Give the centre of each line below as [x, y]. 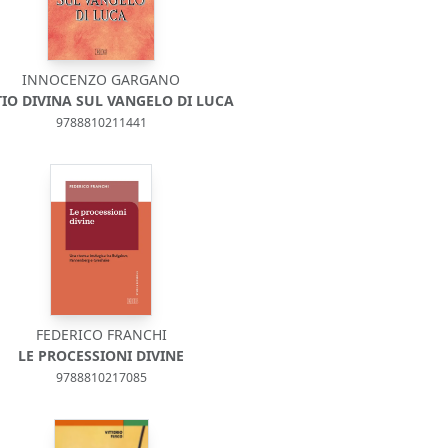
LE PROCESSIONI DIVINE [101, 355]
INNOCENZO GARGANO [101, 79]
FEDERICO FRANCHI [101, 334]
